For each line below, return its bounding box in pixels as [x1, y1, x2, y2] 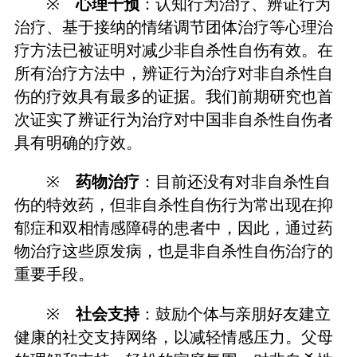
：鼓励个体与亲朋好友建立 [139, 304, 331, 323]
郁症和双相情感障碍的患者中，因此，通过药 [14, 219, 333, 237]
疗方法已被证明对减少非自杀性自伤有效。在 [14, 41, 333, 60]
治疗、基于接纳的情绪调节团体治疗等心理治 [14, 18, 333, 37]
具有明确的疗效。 [14, 134, 142, 152]
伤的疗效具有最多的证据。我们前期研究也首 [14, 88, 333, 106]
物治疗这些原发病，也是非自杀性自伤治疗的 [14, 242, 333, 261]
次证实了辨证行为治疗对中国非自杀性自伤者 [14, 111, 333, 129]
